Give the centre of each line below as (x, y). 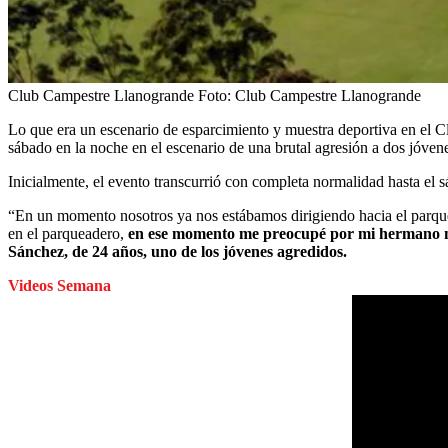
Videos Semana (59, 285)
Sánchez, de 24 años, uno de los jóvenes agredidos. (177, 251)
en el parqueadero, (66, 233)
